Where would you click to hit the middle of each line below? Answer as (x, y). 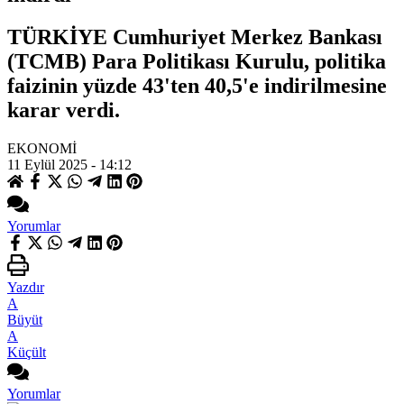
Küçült (27, 352)
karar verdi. (64, 110)
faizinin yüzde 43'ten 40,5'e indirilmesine (197, 85)
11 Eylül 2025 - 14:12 (69, 164)
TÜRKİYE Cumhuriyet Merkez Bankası (195, 37)
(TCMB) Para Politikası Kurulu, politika (197, 61)
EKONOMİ (42, 148)
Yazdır (26, 287)
